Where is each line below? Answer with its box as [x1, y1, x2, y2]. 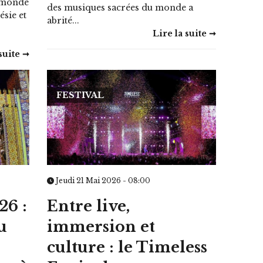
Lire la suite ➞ [152, 28, 216, 39]
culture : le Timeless [47, 238, 208, 257]
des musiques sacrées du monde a [47, 2, 194, 14]
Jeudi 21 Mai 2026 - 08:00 [54, 176, 151, 185]
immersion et [47, 217, 156, 236]
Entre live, [47, 197, 130, 215]
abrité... [47, 15, 80, 26]
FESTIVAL [56, 90, 104, 101]
